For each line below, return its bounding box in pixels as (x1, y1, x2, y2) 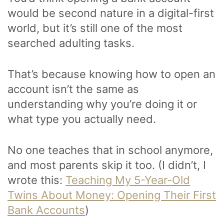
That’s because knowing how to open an (7, 67, 215, 80)
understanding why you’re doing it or (7, 97, 197, 110)
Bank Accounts (7, 203, 85, 216)
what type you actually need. (7, 112, 159, 125)
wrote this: (7, 173, 65, 186)
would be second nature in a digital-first (7, 6, 214, 19)
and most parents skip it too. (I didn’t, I (7, 158, 206, 171)
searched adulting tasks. (7, 36, 134, 49)
